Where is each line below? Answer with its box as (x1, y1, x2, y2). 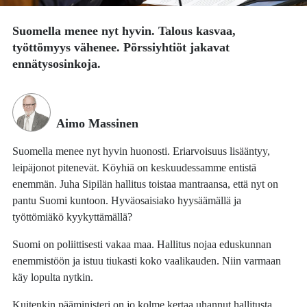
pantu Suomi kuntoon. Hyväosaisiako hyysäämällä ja (12, 193, 242, 207)
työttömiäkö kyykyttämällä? (12, 210, 133, 223)
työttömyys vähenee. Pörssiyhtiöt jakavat (12, 40, 230, 55)
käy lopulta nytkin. (12, 271, 94, 284)
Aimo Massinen (56, 116, 139, 131)
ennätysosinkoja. (12, 57, 101, 71)
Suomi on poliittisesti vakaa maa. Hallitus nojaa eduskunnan (12, 238, 272, 251)
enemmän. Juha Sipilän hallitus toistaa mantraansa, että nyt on (12, 177, 279, 191)
